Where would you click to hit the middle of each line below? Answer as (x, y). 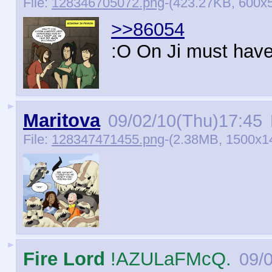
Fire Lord (64, 259)
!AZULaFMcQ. (168, 259)
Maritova (62, 121)
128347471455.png (108, 140)
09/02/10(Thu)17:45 (185, 121)
